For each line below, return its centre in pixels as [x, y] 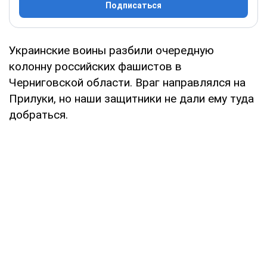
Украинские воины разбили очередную [111, 50]
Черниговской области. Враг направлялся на [127, 82]
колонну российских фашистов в [95, 66]
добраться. [38, 114]
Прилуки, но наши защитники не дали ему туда [131, 98]
